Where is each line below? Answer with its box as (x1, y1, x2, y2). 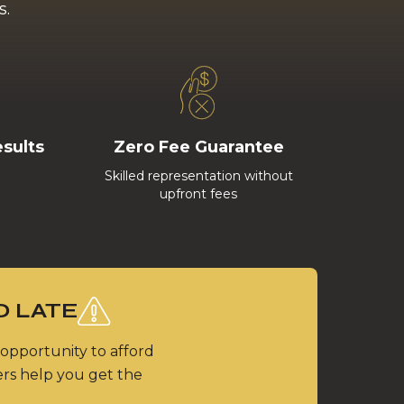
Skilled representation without (104, 168, 293, 184)
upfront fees (160, 186, 237, 202)
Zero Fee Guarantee (113, 137, 284, 157)
